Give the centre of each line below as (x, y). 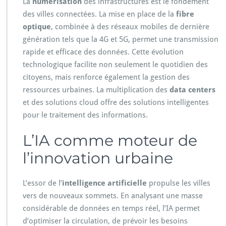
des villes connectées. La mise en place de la (99, 14)
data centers (192, 90)
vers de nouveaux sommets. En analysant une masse (113, 196)
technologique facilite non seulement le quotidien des (115, 65)
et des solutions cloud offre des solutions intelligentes (116, 103)
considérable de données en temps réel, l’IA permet (111, 209)
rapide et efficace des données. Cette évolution (103, 52)
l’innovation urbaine (98, 158)
